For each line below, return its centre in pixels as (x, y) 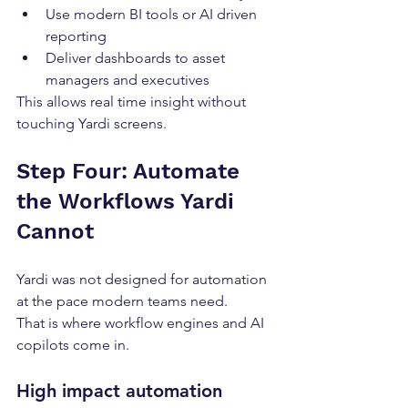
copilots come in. (73, 345)
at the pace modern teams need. (122, 301)
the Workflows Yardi (128, 202)
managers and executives (127, 80)
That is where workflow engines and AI (142, 323)
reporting (76, 36)
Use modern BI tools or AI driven (153, 15)
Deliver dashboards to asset (137, 58)
